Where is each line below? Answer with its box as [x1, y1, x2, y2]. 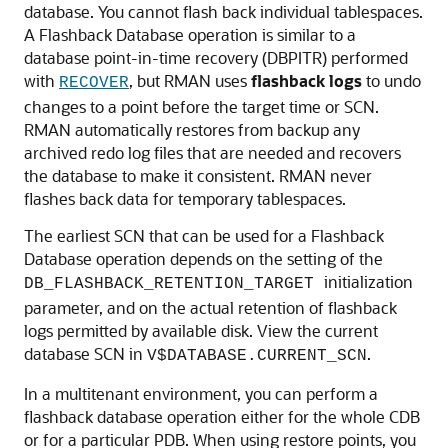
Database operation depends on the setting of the [24, 248, 383, 269]
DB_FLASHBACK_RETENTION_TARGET [24, 275, 324, 293]
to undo [362, 70, 421, 91]
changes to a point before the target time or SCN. [24, 96, 379, 117]
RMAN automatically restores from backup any [24, 119, 360, 140]
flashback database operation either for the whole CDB [24, 406, 420, 427]
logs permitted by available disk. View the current [24, 320, 378, 341]
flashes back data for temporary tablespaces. [24, 188, 346, 209]
